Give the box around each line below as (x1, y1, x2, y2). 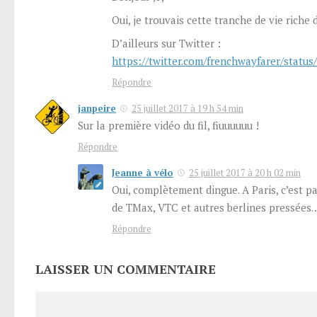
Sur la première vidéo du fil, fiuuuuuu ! (78, 119, 259, 133)
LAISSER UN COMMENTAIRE (35, 260, 216, 278)
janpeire (78, 102, 116, 115)
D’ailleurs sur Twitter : (112, 37, 221, 51)
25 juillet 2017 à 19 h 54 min (132, 102, 243, 115)
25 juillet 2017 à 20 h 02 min (189, 166, 301, 180)
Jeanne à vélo (112, 166, 173, 180)
